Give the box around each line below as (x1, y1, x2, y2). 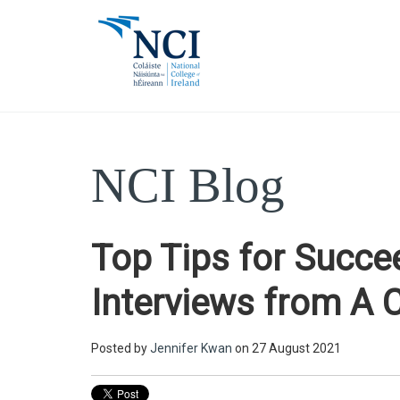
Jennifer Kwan (150, 341, 232, 355)
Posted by (91, 341, 147, 355)
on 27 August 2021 (232, 341, 341, 355)
